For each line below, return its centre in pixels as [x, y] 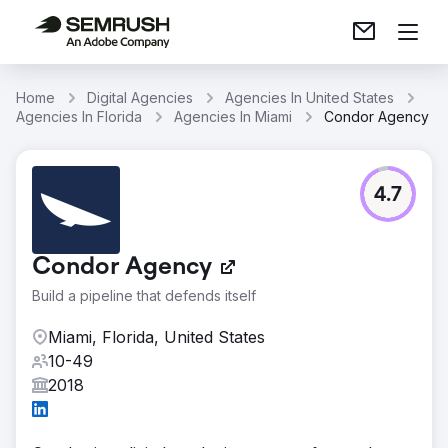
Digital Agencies [140, 97]
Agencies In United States [309, 97]
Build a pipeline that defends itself [144, 295]
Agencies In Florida [79, 116]
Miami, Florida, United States [156, 337]
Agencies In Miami [233, 116]
